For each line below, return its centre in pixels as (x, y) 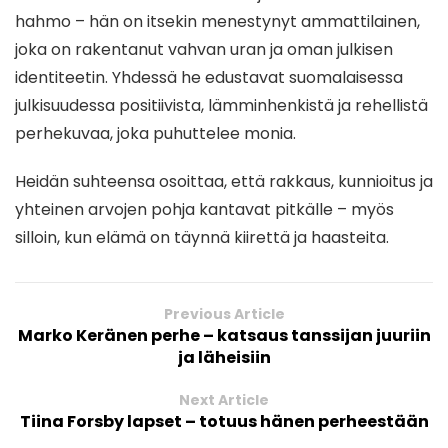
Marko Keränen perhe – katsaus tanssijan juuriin (224, 336)
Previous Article (224, 314)
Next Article (224, 400)
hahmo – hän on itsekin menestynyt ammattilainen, (217, 22)
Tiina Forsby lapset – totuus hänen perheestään (224, 422)
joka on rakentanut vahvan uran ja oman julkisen (204, 50)
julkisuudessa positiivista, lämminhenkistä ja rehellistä (221, 106)
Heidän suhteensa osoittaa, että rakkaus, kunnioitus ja (224, 182)
